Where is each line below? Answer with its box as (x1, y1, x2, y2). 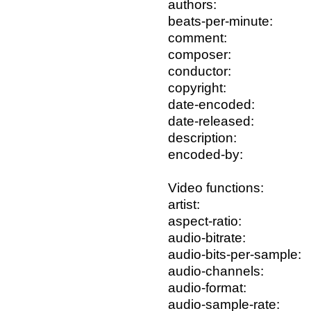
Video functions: (168, 180, 264, 196)
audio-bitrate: (168, 230, 246, 246)
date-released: (168, 114, 254, 129)
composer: (168, 47, 231, 62)
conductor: (168, 64, 231, 79)
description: (168, 131, 237, 146)
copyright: (168, 81, 226, 96)
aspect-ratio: (168, 214, 242, 229)
